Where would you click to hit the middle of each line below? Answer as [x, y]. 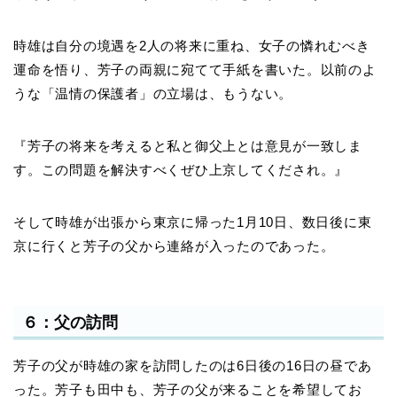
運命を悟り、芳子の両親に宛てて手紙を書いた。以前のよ [195, 70]
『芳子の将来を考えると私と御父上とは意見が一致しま [188, 146]
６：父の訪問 [70, 323]
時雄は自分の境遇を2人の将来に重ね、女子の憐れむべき [192, 46]
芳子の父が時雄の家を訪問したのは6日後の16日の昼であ [193, 366]
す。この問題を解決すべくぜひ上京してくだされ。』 [181, 170]
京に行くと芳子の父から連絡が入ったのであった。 [174, 246]
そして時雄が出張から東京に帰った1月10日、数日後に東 [193, 222]
